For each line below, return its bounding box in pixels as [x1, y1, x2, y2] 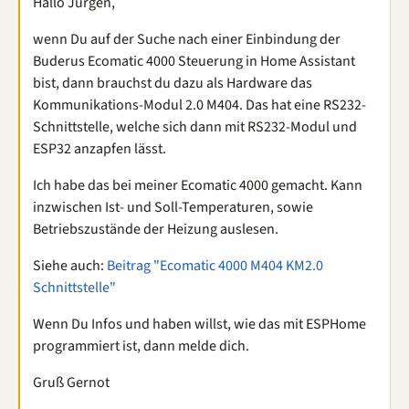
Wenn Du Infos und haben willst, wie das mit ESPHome [33, 314, 366, 334]
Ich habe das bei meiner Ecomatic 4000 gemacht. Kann [33, 175, 362, 195]
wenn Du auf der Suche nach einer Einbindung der [33, 29, 341, 49]
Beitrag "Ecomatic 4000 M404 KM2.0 [107, 256, 323, 276]
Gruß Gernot [33, 372, 110, 393]
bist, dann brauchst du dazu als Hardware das [33, 73, 312, 93]
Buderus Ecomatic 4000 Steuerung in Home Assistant [33, 51, 355, 71]
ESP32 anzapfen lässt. [33, 139, 166, 159]
